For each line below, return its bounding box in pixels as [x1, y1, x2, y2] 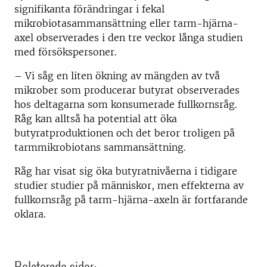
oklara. [14, 208, 46, 220]
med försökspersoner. [14, 46, 117, 58]
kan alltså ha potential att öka [32, 113, 177, 125]
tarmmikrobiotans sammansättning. [14, 141, 186, 153]
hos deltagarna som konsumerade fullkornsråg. [14, 98, 237, 110]
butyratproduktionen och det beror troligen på [14, 127, 235, 139]
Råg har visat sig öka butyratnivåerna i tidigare [14, 165, 237, 177]
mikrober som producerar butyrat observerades [14, 84, 240, 96]
